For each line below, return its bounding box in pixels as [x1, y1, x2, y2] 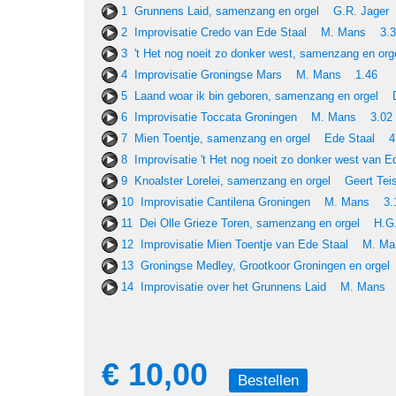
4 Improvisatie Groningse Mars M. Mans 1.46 [121, 68, 377, 81]
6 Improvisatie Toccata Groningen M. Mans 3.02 [121, 110, 392, 124]
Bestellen [238, 371, 299, 389]
